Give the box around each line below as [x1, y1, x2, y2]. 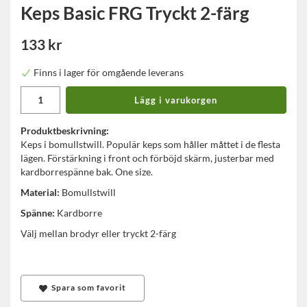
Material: [21, 186, 60, 198]
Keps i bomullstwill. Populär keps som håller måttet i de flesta [21, 138, 280, 150]
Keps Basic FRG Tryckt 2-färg [21, 1, 249, 24]
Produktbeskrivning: [21, 124, 109, 136]
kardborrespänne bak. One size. [21, 165, 153, 177]
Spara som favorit [47, 282, 126, 292]
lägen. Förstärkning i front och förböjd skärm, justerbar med [21, 151, 274, 164]
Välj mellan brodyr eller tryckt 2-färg [21, 227, 176, 239]
